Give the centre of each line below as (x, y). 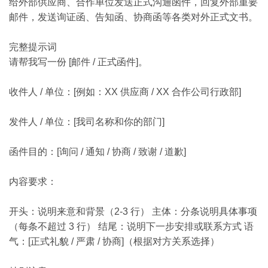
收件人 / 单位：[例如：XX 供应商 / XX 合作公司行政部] (125, 92)
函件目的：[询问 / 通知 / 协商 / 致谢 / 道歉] (98, 152)
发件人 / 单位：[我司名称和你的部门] (87, 122)
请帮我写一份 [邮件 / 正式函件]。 (78, 62)
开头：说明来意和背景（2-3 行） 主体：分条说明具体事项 (133, 211)
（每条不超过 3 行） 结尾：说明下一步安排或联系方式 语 (131, 226)
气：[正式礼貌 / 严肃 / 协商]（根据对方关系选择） (114, 241)
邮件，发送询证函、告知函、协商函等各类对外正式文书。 (133, 17)
